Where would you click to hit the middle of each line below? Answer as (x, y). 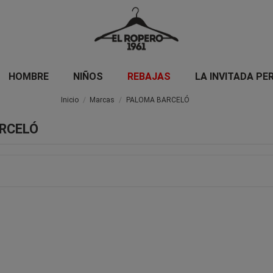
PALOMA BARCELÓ (158, 100)
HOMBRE (28, 76)
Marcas (102, 100)
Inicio (70, 100)
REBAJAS (149, 76)
